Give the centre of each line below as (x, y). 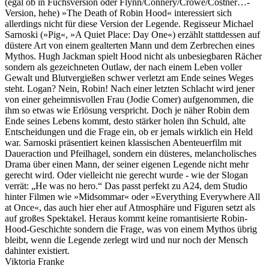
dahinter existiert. (37, 250)
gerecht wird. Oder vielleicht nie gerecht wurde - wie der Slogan (126, 175)
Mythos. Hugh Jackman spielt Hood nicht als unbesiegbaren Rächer (133, 56)
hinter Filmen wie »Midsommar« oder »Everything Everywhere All (132, 196)
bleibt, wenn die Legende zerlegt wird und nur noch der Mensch (126, 240)
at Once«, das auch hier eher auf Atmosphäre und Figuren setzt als (130, 207)
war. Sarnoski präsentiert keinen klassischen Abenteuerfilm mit (123, 142)
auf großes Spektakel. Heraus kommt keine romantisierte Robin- (126, 218)
